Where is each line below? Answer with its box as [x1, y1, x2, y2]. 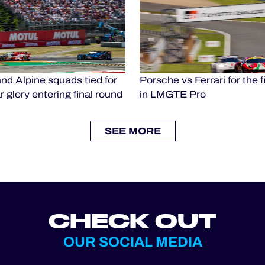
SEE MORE [104, 124, 161, 139]
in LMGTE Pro [140, 88, 206, 102]
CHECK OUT [49, 209, 216, 232]
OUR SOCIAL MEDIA [63, 231, 202, 253]
